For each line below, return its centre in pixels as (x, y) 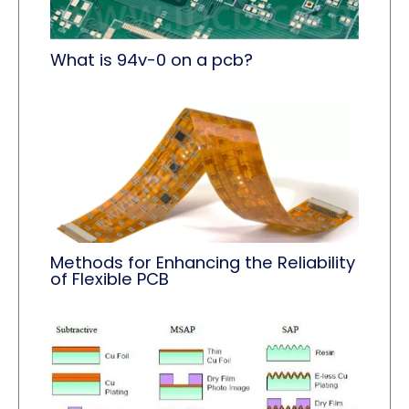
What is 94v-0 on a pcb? (152, 59)
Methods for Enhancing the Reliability (203, 263)
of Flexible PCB (110, 279)
